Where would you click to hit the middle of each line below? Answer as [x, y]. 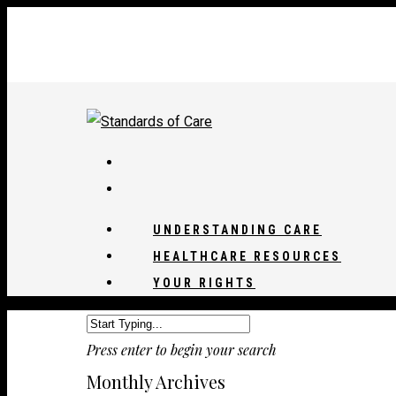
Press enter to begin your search [182, 350]
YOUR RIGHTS [204, 283]
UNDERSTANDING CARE [237, 230]
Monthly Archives [156, 381]
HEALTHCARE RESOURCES [247, 256]
